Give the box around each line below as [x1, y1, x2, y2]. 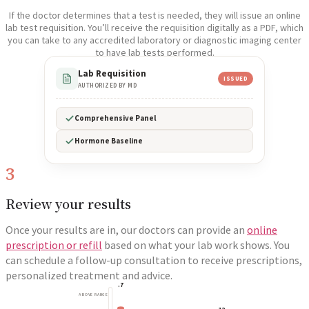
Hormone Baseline [74, 136, 143, 146]
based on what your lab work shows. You [102, 237, 290, 252]
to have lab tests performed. [94, 46, 215, 59]
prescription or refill [6, 237, 102, 252]
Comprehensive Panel [74, 113, 156, 123]
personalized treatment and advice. [6, 268, 172, 282]
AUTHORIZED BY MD [78, 81, 137, 90]
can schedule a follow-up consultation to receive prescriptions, [6, 252, 302, 267]
